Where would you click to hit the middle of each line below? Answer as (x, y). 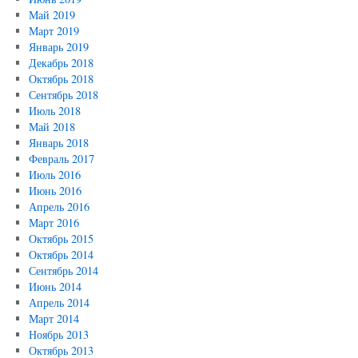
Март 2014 (54, 318)
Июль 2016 (54, 175)
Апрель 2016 (59, 207)
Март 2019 (54, 31)
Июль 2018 (54, 111)
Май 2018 (52, 127)
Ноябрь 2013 (58, 334)
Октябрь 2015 (61, 239)
